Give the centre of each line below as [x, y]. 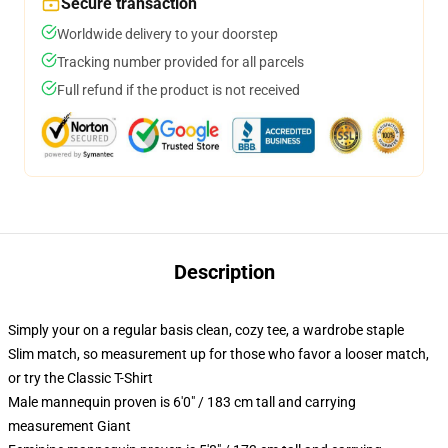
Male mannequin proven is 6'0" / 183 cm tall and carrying [182, 402]
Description [224, 272]
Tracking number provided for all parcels [180, 62]
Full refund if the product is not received [178, 90]
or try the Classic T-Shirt [80, 378]
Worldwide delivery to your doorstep [167, 34]
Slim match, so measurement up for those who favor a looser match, [218, 354]
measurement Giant [69, 426]
